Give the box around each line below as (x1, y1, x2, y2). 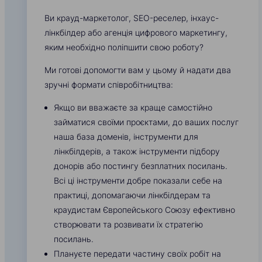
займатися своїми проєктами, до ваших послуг (54, 117, 239, 127)
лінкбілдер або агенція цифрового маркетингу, (44, 27, 227, 38)
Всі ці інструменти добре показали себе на (54, 175, 222, 186)
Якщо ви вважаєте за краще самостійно (54, 102, 212, 113)
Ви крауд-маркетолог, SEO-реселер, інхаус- (44, 13, 219, 23)
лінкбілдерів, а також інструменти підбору (54, 146, 220, 157)
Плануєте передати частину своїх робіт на (54, 249, 221, 259)
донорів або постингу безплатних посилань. (54, 161, 227, 171)
